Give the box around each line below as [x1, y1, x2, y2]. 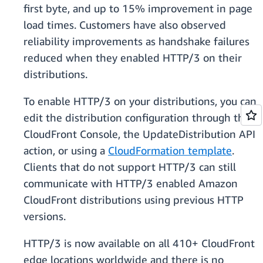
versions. [23, 210, 66, 223]
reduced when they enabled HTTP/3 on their [23, 51, 242, 65]
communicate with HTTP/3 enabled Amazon [23, 177, 238, 190]
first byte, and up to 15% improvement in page [23, 2, 252, 15]
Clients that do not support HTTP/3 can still [23, 160, 236, 174]
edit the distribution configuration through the [23, 111, 250, 124]
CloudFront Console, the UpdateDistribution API [23, 127, 255, 141]
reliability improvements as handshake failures [23, 35, 249, 48]
